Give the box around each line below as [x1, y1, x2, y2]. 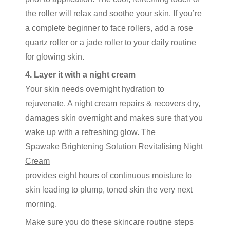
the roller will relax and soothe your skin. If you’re [25, 9, 202, 18]
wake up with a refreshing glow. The [25, 128, 156, 137]
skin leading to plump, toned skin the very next [25, 185, 193, 194]
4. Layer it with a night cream [25, 70, 136, 79]
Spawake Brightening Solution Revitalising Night [25, 142, 203, 151]
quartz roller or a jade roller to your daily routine [25, 38, 196, 47]
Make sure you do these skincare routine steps [25, 218, 194, 226]
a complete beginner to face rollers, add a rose [25, 24, 193, 32]
